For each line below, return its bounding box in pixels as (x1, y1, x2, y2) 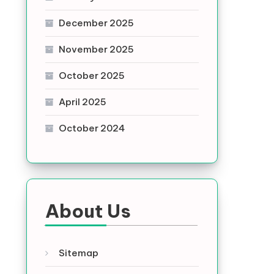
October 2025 (58, 70, 125, 81)
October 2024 (58, 122, 125, 134)
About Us (45, 199, 131, 223)
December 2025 (58, 17, 134, 29)
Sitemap (58, 247, 98, 259)
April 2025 (58, 96, 106, 108)
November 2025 (58, 43, 134, 55)
